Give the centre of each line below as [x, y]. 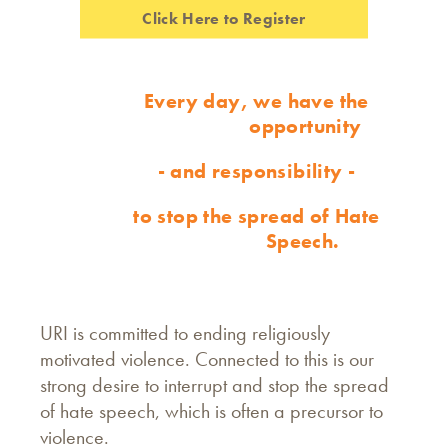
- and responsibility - [256, 171]
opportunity [305, 126]
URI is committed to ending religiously [185, 333]
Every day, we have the [256, 101]
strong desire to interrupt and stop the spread [214, 385]
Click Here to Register [224, 18]
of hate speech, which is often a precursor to [211, 411]
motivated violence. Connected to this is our [207, 359]
